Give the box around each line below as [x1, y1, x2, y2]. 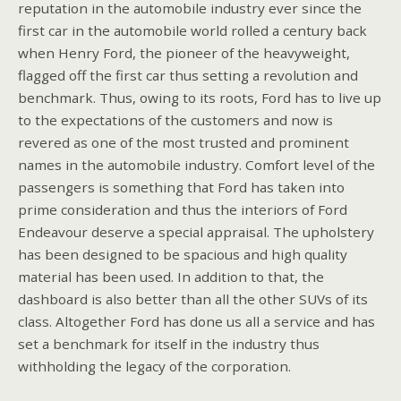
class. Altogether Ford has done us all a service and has [18, 311, 375, 330]
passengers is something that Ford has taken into [18, 177, 345, 196]
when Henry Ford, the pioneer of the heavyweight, [18, 43, 350, 62]
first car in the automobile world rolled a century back [18, 21, 367, 39]
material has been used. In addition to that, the [18, 267, 324, 286]
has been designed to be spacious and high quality [18, 244, 347, 263]
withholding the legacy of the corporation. [18, 356, 291, 375]
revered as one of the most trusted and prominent [18, 132, 349, 151]
